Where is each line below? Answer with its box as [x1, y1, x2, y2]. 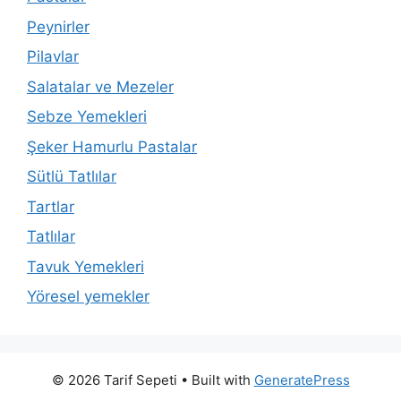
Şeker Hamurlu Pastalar [27, 137, 197, 156]
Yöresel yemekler [27, 287, 149, 306]
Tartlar [27, 197, 74, 216]
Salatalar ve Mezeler [27, 77, 174, 96]
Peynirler [27, 17, 90, 36]
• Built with [176, 371, 254, 389]
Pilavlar [27, 47, 79, 66]
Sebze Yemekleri [27, 107, 147, 126]
